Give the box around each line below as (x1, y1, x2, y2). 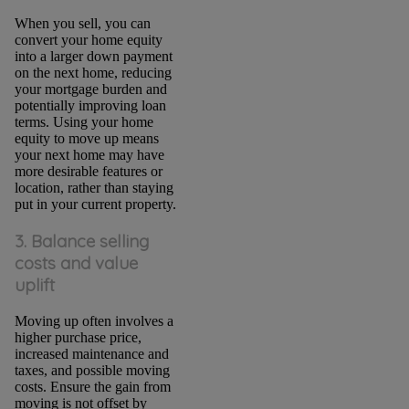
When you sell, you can (14, 16, 151, 32)
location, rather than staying (14, 180, 173, 196)
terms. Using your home (14, 114, 153, 131)
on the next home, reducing (14, 65, 172, 81)
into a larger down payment (14, 48, 173, 65)
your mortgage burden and (14, 81, 167, 98)
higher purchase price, (14, 329, 142, 345)
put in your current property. (14, 196, 176, 213)
